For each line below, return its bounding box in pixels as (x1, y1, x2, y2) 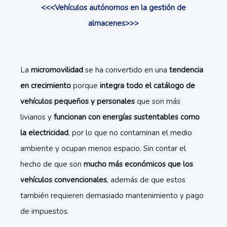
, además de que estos (107, 175, 185, 185)
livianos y (20, 112, 54, 122)
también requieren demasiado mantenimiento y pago (20, 191, 204, 201)
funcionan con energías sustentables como (54, 112, 200, 122)
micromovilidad (31, 65, 83, 75)
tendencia (169, 65, 203, 75)
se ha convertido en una (83, 65, 169, 75)
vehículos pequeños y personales (20, 96, 137, 106)
